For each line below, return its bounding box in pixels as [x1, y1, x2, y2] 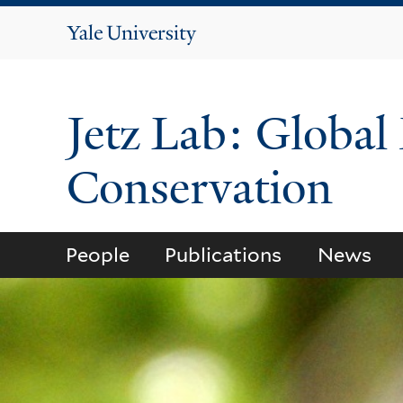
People [65, 243, 130, 267]
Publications [165, 243, 282, 267]
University [106, 44, 198, 67]
